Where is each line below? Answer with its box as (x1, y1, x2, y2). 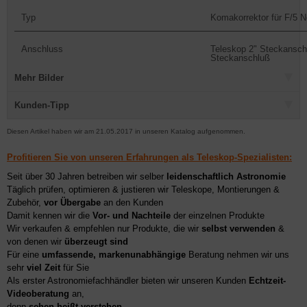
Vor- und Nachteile (93, 210, 171, 221)
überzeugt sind (64, 236, 128, 247)
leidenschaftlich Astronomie (167, 171, 286, 182)
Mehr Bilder (14, 73, 64, 83)
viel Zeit (27, 262, 60, 273)
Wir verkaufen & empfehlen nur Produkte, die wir (7, 223, 201, 234)
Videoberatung (7, 288, 69, 299)
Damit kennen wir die (7, 210, 93, 221)
